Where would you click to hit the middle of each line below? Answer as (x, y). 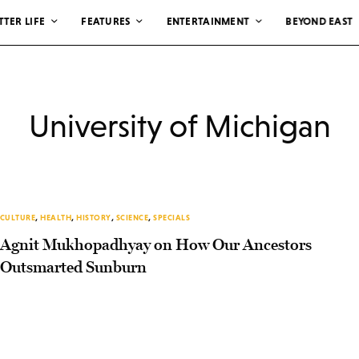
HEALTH (56, 218)
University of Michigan (179, 126)
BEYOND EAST (319, 21)
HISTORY (94, 218)
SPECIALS (172, 218)
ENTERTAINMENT (208, 21)
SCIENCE (132, 218)
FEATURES (106, 21)
